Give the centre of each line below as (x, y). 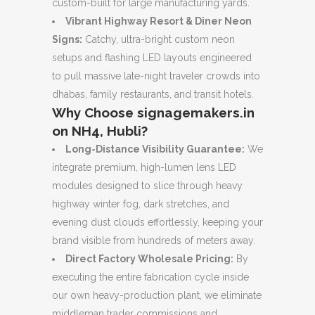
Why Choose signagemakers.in (153, 112)
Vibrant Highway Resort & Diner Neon (159, 21)
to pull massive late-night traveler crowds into (156, 76)
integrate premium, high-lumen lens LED (144, 167)
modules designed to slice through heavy (147, 185)
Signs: (67, 39)
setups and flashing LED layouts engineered (152, 57)
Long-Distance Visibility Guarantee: (155, 149)
